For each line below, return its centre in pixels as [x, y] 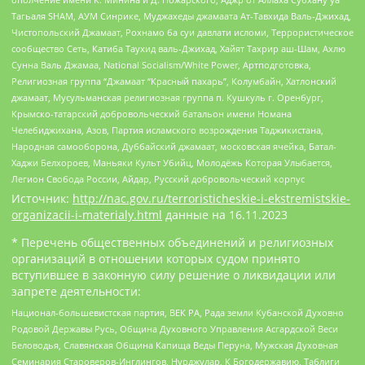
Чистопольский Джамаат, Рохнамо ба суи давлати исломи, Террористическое [182, 33]
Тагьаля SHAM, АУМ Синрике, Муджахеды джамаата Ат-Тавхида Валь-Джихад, [181, 16]
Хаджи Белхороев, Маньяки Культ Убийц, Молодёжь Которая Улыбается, [172, 163]
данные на [196, 215]
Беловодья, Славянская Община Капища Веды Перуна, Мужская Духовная [175, 345]
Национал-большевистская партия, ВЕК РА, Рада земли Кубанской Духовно [178, 312]
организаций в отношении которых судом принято [156, 259]
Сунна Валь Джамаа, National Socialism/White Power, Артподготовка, [161, 65]
